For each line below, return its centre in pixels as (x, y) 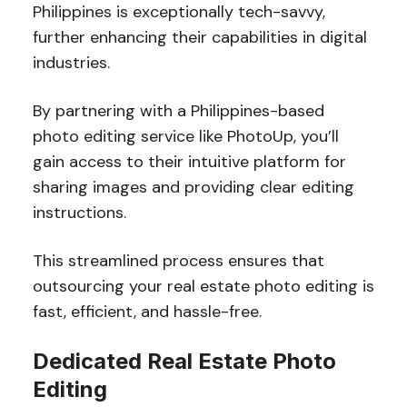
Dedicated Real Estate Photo (184, 361)
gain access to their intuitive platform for (189, 161)
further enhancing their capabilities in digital (199, 37)
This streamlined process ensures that (178, 260)
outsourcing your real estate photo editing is (203, 286)
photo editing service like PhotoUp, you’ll (185, 136)
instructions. (81, 212)
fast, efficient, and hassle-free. (147, 311)
